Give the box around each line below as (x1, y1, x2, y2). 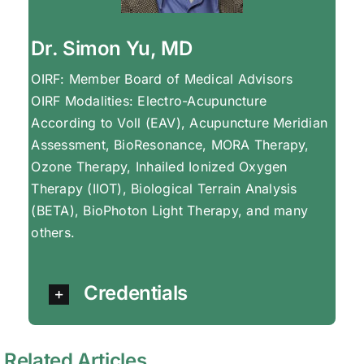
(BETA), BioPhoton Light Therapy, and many (31, 202, 309, 219)
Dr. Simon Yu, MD (31, 37, 193, 61)
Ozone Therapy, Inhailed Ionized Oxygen (31, 158, 288, 175)
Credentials (83, 281, 188, 305)
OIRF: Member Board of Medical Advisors (31, 71, 293, 88)
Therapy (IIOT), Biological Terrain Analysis (31, 180, 297, 197)
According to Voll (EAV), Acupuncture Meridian (31, 115, 328, 132)
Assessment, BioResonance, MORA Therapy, (31, 136, 310, 154)
